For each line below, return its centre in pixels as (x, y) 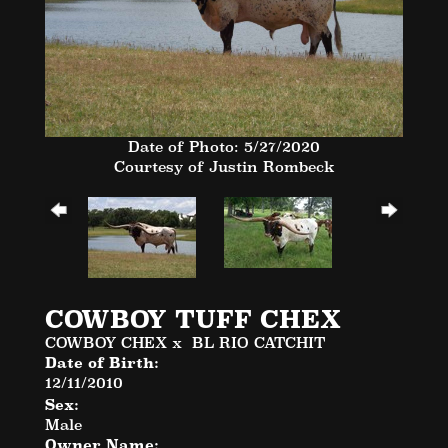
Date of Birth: (102, 362)
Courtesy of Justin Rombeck (224, 166)
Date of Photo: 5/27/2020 (224, 146)
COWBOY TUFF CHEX (193, 319)
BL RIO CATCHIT (258, 342)
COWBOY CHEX (106, 342)
